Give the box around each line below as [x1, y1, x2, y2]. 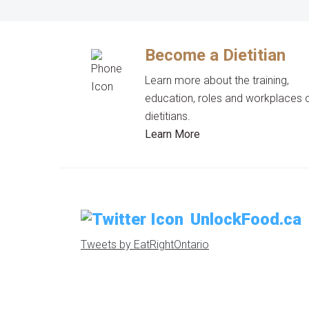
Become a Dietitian [145, 46, 286, 65]
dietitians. [145, 110, 191, 123]
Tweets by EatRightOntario [81, 238, 209, 251]
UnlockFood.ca [190, 210, 301, 229]
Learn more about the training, [145, 74, 290, 87]
